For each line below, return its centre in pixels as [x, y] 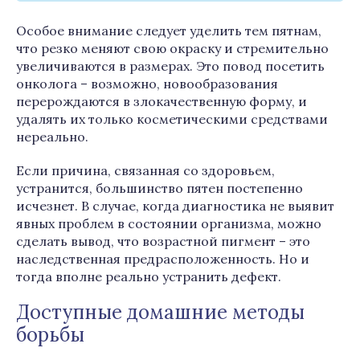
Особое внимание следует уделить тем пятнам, [169, 31]
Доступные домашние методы [160, 312]
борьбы [50, 335]
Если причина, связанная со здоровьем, [145, 170]
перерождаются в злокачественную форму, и [162, 101]
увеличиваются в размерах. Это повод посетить [170, 66]
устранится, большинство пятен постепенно [160, 188]
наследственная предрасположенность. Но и [163, 259]
